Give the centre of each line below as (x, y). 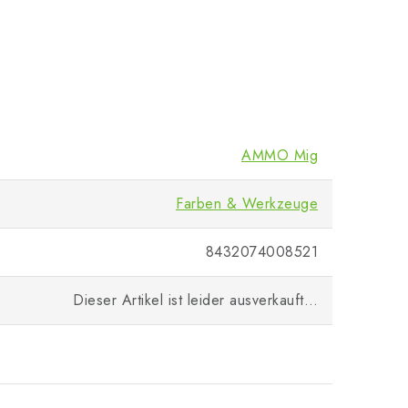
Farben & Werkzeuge (247, 204)
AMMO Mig (280, 156)
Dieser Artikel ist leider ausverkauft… (195, 301)
